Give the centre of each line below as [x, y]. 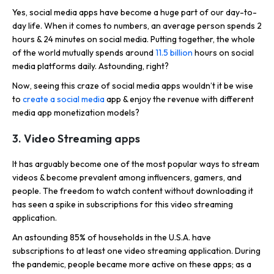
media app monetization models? [76, 113]
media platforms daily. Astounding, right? [91, 66]
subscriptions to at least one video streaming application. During [136, 251]
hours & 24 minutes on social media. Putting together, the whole [134, 39]
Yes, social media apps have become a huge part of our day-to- [135, 13]
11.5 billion [174, 53]
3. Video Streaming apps [76, 139]
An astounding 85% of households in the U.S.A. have [112, 238]
